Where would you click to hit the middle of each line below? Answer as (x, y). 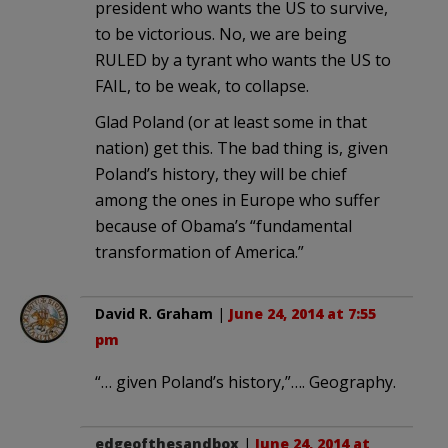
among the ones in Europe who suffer (237, 200)
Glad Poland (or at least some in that (231, 122)
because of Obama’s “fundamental (223, 226)
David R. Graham (154, 314)
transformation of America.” (199, 252)
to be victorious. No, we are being (221, 34)
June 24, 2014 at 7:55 (302, 314)
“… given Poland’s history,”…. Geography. (245, 382)
